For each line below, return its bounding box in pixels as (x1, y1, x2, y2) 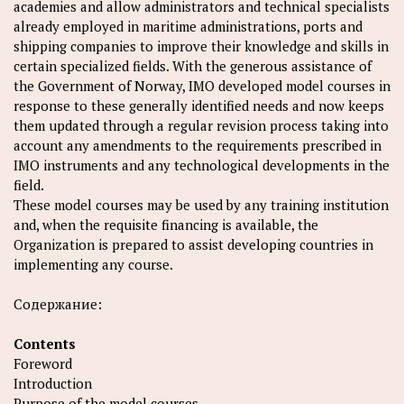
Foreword (14, 354, 72, 373)
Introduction (14, 374, 92, 393)
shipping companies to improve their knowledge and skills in (14, 37, 389, 56)
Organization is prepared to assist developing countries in (14, 235, 373, 254)
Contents (14, 335, 76, 353)
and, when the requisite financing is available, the (14, 216, 318, 234)
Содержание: (14, 295, 102, 314)
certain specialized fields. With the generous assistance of (14, 57, 372, 76)
